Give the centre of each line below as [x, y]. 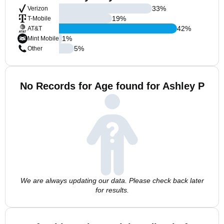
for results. [112, 190]
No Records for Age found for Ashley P [112, 86]
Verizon [38, 8]
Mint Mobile [43, 38]
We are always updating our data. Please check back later [112, 180]
